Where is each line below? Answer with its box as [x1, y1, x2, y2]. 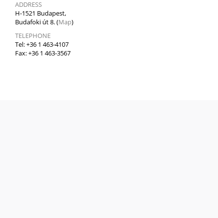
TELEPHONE [15, 31, 51, 40]
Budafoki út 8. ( [15, 18, 58, 26]
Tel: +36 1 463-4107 [15, 40, 69, 49]
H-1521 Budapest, [15, 9, 66, 18]
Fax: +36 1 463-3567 [15, 49, 71, 57]
